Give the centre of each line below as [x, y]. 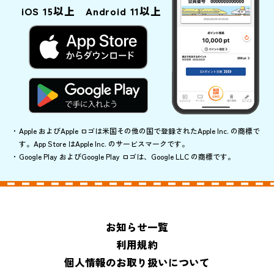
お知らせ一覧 [137, 227]
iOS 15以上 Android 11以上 [91, 11]
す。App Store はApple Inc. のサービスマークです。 [104, 143]
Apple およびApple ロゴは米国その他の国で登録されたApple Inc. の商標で [140, 130]
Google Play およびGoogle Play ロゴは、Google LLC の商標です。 [127, 156]
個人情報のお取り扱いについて [137, 263]
